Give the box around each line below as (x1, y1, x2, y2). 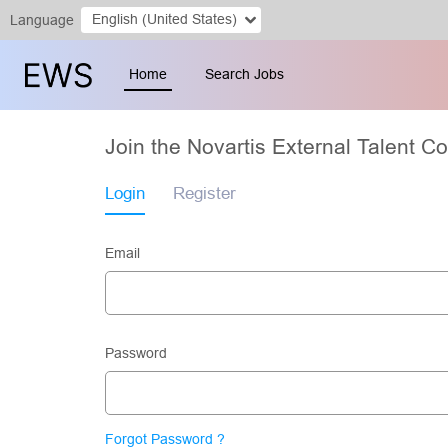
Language (10, 11, 74, 28)
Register (173, 184, 236, 203)
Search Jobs (204, 65, 284, 82)
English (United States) (141, 10, 237, 27)
